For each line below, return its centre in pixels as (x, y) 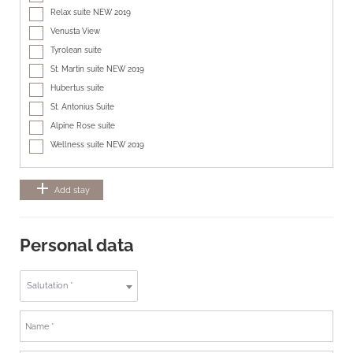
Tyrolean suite (76, 50)
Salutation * (50, 285)
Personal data (77, 245)
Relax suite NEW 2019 (91, 12)
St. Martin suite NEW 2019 (98, 69)
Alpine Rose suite (83, 126)
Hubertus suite (78, 88)
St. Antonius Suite (83, 107)
